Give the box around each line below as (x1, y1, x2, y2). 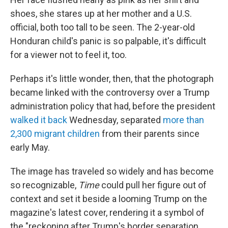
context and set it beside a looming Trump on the (10, 193, 207, 204)
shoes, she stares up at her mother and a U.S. (10, 8, 192, 19)
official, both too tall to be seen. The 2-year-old (10, 21, 195, 33)
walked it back (10, 114, 67, 125)
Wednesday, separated (67, 114, 163, 125)
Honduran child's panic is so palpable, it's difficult (10, 35, 206, 46)
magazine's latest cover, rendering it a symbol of (10, 207, 205, 218)
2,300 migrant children (10, 128, 100, 139)
